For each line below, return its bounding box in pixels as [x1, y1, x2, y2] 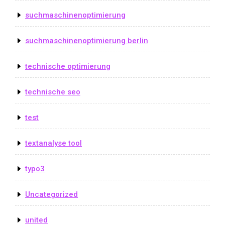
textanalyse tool [25, 138, 82, 148]
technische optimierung [25, 61, 110, 71]
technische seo [25, 87, 80, 96]
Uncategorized [25, 189, 78, 199]
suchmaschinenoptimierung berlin [25, 36, 148, 45]
